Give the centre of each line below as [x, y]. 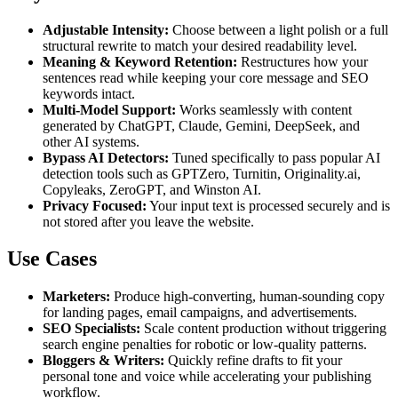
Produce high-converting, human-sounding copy [247, 297]
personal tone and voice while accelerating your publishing [207, 377]
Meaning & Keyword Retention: [140, 61]
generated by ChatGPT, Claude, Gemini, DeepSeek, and [201, 125]
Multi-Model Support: [109, 109]
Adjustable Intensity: [106, 29]
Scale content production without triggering [263, 329]
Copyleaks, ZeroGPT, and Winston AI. [152, 189]
